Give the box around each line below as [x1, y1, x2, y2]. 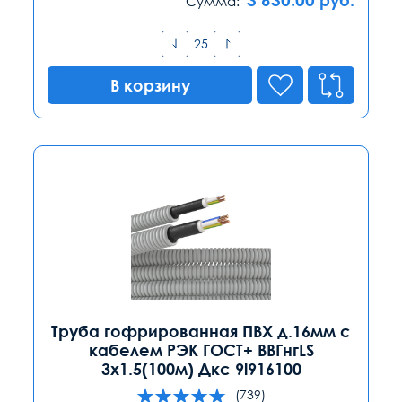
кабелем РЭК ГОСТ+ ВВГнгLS [88, 339, 314, 360]
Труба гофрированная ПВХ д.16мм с [51, 320, 351, 341]
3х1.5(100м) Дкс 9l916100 [100, 358, 301, 379]
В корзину [109, 74, 190, 95]
